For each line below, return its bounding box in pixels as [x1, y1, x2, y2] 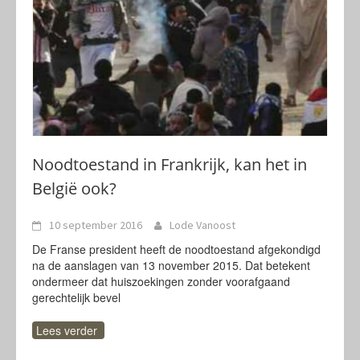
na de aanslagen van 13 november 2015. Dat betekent [32, 257, 310, 273]
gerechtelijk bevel [32, 289, 121, 305]
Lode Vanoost [170, 218, 235, 232]
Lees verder [36, 322, 97, 338]
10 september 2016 [49, 218, 142, 232]
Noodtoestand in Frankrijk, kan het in [32, 153, 307, 175]
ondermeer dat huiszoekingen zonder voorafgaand [32, 273, 290, 289]
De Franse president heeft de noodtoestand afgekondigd [32, 241, 321, 257]
